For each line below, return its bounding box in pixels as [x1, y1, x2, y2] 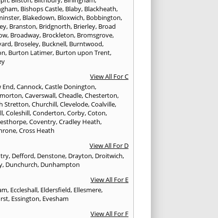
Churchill [32, 99, 57, 109]
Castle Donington [45, 82, 95, 91]
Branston [9, 21, 36, 31]
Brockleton [42, 30, 74, 39]
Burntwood [69, 39, 103, 48]
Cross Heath [19, 126, 55, 135]
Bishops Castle [20, 4, 63, 13]
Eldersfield [40, 185, 71, 194]
